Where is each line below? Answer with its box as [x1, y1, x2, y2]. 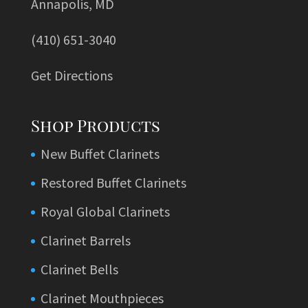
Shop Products [30, 113, 160, 136]
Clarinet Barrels [40, 231, 131, 249]
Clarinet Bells [40, 260, 118, 278]
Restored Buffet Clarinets [40, 173, 186, 191]
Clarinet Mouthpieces [40, 289, 164, 307]
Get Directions [30, 66, 113, 84]
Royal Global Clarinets [40, 202, 170, 220]
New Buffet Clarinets [40, 144, 159, 162]
